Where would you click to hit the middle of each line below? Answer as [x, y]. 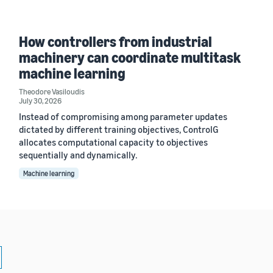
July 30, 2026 [40, 100]
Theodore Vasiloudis [51, 91]
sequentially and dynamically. [78, 154]
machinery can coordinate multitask [129, 57]
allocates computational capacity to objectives [113, 142]
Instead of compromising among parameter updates [123, 116]
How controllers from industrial [115, 41]
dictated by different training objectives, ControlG [118, 129]
